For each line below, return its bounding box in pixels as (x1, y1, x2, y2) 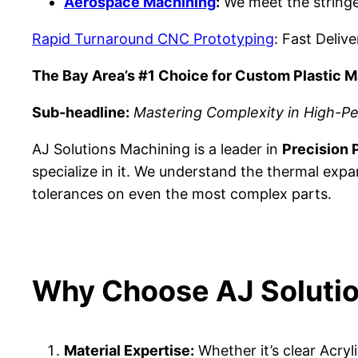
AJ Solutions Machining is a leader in (32, 140, 282, 157)
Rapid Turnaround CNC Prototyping (32, 30, 274, 47)
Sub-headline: (32, 103, 129, 121)
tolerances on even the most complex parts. (32, 185, 332, 202)
